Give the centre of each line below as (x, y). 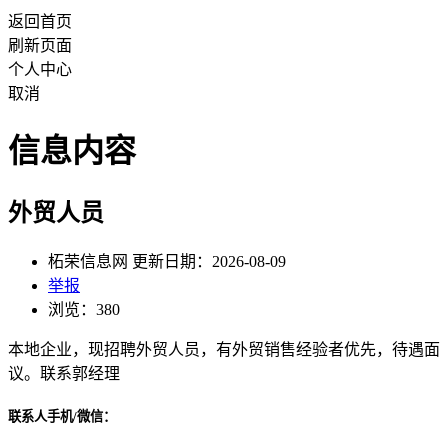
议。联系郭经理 (64, 373)
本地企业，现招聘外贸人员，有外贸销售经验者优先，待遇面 (224, 349)
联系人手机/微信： (62, 416)
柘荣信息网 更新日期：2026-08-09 (167, 261)
